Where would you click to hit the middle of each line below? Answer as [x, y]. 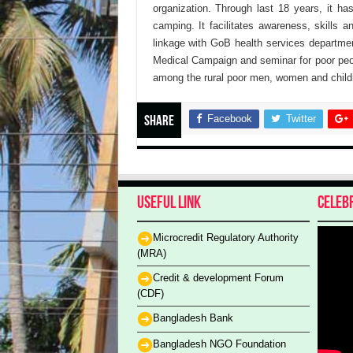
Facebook [229, 119]
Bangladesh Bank [193, 318]
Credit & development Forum [218, 278]
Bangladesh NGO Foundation [219, 344]
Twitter [301, 119]
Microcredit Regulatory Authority [225, 238]
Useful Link [169, 204]
